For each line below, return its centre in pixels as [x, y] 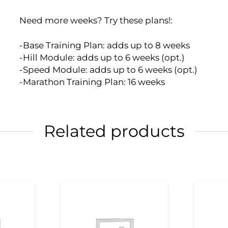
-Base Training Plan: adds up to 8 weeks [104, 46]
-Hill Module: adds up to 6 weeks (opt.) [102, 58]
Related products [114, 131]
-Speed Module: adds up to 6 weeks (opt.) [108, 70]
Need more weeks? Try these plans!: [96, 20]
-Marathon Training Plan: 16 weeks [92, 82]
